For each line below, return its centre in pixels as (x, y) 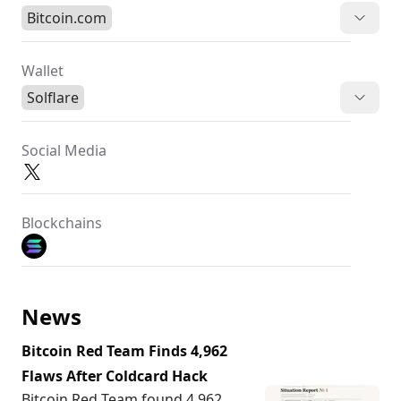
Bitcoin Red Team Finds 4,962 (124, 351)
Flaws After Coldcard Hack (115, 376)
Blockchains (62, 223)
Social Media (64, 150)
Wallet (43, 71)
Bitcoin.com (67, 18)
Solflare (53, 98)
